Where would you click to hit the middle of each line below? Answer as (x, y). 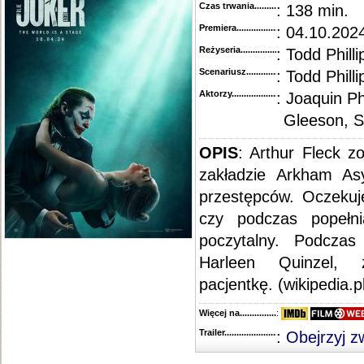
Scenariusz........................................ (271, 71)
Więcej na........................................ (268, 313)
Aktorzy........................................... (268, 93)
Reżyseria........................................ (269, 50)
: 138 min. (312, 11)
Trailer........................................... (264, 333)
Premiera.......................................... (269, 28)
